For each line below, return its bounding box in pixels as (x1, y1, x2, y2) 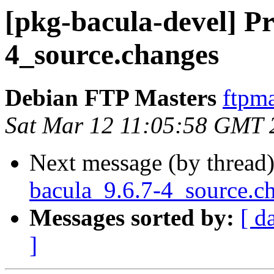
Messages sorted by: (29, 204, 234, 231)
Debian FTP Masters (5, 84, 217, 111)
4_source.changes (5, 39, 219, 70)
